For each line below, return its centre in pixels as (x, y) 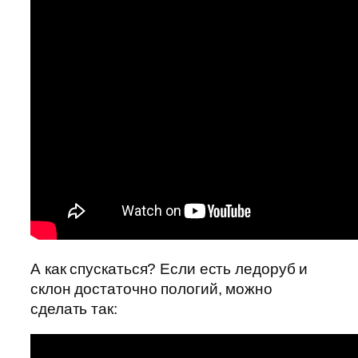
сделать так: (74, 309)
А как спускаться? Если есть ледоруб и (169, 269)
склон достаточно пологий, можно (151, 289)
